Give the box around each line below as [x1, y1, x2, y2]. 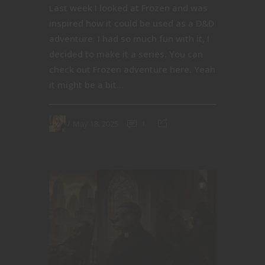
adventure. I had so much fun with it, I [49, 33, 209, 45]
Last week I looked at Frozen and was [49, 2, 208, 14]
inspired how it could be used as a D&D [49, 17, 214, 30]
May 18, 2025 [73, 118, 118, 129]
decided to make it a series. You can [49, 48, 203, 60]
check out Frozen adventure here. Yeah [49, 63, 215, 76]
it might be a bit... [49, 79, 124, 91]
